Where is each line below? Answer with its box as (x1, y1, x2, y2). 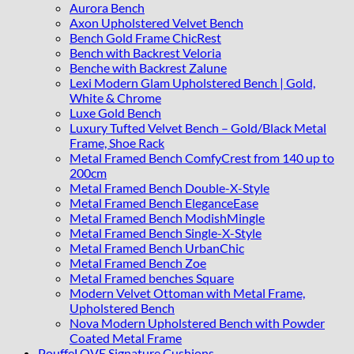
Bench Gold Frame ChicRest (70, 29, 221, 45)
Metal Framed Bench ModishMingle (70, 209, 265, 225)
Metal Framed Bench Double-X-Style (70, 179, 269, 195)
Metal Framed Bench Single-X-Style (70, 224, 262, 240)
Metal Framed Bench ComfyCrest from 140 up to (70, 149, 334, 165)
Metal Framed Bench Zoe (70, 254, 206, 270)
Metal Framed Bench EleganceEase (70, 194, 258, 210)
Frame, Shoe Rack (70, 134, 164, 150)
